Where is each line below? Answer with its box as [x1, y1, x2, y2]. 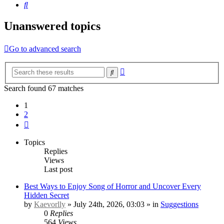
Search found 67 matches [4, 83, 83, 92]
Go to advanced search [9, 44, 81, 53]
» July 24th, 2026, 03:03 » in [65, 199, 160, 208]
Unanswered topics [4, 19, 100, 33]
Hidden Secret [24, 190, 69, 199]
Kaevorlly [34, 199, 65, 208]
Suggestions [160, 199, 198, 208]
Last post [44, 164, 72, 173]
